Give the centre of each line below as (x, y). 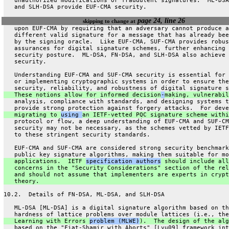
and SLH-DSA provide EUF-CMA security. (75, 7)
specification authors (123, 161)
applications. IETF (44, 161)
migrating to (32, 114)
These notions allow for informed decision (82, 95)
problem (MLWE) (114, 221)
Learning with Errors (46, 221)
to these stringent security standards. (77, 134)
